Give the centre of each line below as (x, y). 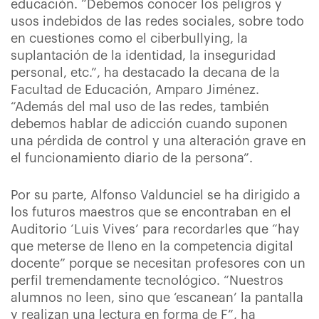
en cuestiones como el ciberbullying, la (129, 38)
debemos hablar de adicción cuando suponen (149, 124)
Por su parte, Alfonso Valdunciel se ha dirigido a (156, 195)
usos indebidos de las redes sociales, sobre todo (157, 21)
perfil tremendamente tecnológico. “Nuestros (147, 281)
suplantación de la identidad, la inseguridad (143, 56)
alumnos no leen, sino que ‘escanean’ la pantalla (157, 298)
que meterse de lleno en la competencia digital (152, 246)
